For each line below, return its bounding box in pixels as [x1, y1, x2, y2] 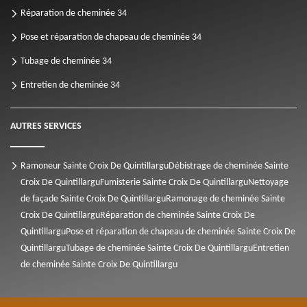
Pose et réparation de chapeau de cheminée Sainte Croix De [66, 227, 295, 238]
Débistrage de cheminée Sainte [169, 161, 288, 172]
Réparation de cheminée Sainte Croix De [100, 210, 255, 221]
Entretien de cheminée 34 [21, 80, 120, 91]
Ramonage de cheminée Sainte [166, 194, 285, 205]
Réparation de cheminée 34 [21, 8, 127, 19]
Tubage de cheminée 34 [21, 56, 112, 67]
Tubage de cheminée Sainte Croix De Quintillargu [66, 243, 253, 254]
